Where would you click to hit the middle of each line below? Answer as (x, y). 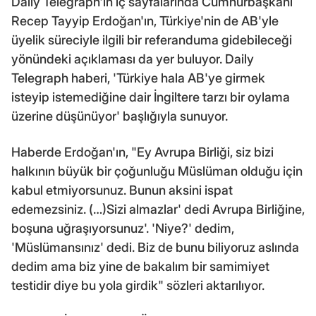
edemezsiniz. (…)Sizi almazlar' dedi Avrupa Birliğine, (158, 209)
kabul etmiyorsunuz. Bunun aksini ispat (122, 190)
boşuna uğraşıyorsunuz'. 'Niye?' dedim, (123, 228)
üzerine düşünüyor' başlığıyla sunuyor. (120, 116)
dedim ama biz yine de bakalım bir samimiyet (140, 266)
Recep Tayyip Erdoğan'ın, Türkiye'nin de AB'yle (145, 20)
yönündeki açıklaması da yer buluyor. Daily (133, 59)
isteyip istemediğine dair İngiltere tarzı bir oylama (151, 97)
